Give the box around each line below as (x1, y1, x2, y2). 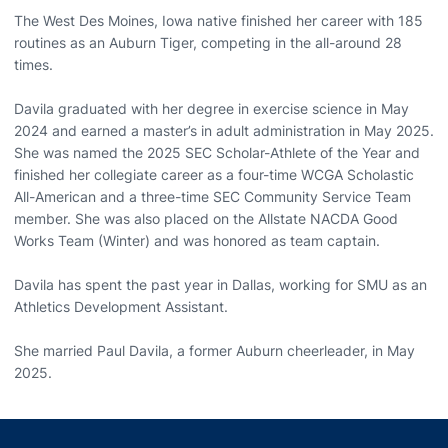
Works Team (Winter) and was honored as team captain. (14, 232, 380, 249)
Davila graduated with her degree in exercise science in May (14, 100, 409, 117)
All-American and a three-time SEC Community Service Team (14, 188, 411, 205)
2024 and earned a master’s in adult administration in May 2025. (14, 122, 434, 139)
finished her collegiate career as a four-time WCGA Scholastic (14, 166, 414, 183)
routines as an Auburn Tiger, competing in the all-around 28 (14, 34, 402, 51)
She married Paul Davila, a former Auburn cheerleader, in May (14, 342, 415, 359)
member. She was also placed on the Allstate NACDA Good (14, 210, 398, 227)
